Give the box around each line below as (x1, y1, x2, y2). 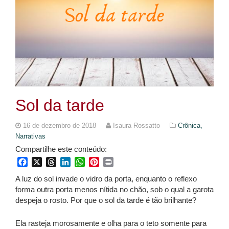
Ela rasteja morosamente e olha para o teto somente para (15, 219, 207, 228)
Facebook (28, 157, 64, 167)
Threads (56, 157, 86, 167)
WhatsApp (85, 157, 123, 167)
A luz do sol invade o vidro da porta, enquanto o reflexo (15, 174, 197, 184)
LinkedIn (71, 157, 102, 167)
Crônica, (178, 122, 202, 130)
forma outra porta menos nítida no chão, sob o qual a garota (15, 185, 214, 194)
